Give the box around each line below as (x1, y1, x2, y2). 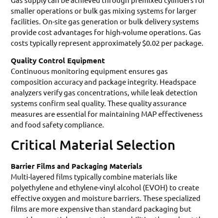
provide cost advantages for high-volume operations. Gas (11, 27, 201, 36)
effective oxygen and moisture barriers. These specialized (11, 193, 201, 203)
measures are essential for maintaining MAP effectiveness (11, 109, 203, 119)
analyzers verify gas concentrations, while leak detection (11, 88, 198, 97)
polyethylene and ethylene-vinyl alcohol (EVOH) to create (11, 182, 200, 192)
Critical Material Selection (11, 136, 176, 153)
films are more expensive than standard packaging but (11, 204, 192, 214)
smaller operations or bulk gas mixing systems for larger (11, 5, 197, 15)
